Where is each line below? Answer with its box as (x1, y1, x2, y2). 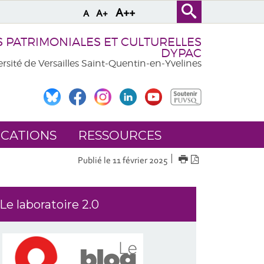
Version (200, 155, 228, 165)
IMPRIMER (187, 155, 229, 165)
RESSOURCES (78, 128, 161, 143)
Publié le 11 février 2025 (77, 156, 167, 166)
